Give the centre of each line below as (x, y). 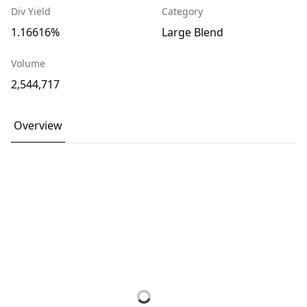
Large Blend (193, 32)
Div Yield (31, 11)
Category (182, 11)
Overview (38, 125)
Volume (28, 63)
